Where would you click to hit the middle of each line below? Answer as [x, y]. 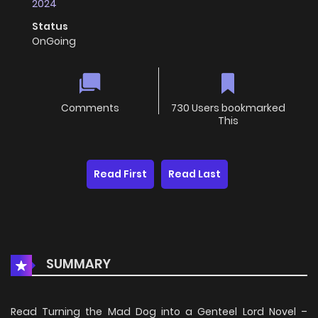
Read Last [194, 174]
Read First [120, 174]
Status [50, 27]
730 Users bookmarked [228, 108]
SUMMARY [77, 264]
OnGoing [54, 42]
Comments [90, 108]
